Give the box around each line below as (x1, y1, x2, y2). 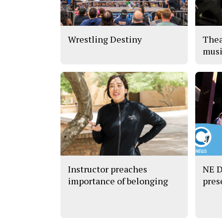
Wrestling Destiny (68, 33, 142, 45)
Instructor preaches (68, 163, 147, 175)
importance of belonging (68, 175, 168, 187)
